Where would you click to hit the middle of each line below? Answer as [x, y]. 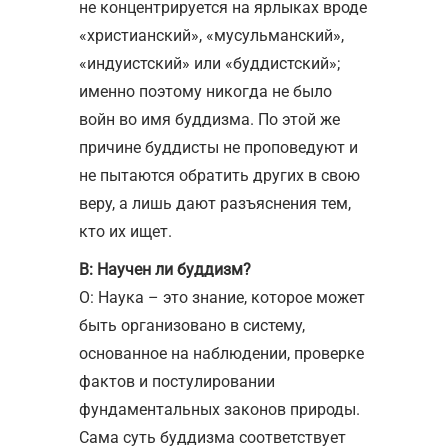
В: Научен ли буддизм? [165, 269]
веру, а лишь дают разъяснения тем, [215, 203]
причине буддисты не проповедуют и [218, 147]
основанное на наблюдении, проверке [221, 353]
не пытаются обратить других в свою [219, 175]
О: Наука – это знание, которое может [222, 297]
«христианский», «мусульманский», [211, 35]
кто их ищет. [125, 231]
